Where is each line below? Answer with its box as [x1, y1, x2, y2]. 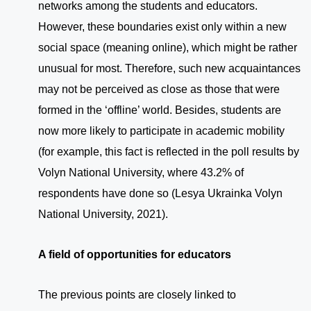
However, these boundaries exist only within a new [38, 21, 287, 33]
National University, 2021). [38, 208, 168, 221]
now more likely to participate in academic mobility [38, 125, 285, 137]
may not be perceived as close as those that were [38, 83, 280, 96]
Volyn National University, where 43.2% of [38, 167, 244, 179]
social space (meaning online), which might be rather [38, 42, 297, 54]
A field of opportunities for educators [38, 249, 231, 261]
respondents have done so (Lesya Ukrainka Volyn [38, 187, 283, 200]
